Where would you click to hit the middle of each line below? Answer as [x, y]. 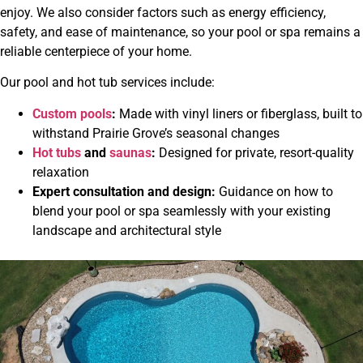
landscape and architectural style [127, 230]
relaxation [61, 172]
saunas [130, 152]
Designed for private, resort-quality [255, 152]
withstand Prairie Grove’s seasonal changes [156, 133]
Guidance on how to [274, 191]
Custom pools [72, 113]
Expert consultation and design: [124, 191]
